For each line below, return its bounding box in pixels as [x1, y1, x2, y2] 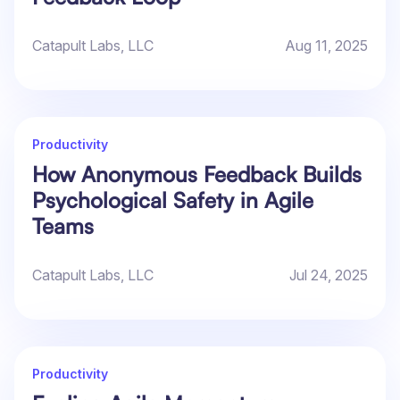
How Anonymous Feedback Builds [32, 161, 362, 188]
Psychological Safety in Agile [32, 187, 313, 214]
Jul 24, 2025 [289, 266, 368, 285]
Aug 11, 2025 [285, 37, 368, 55]
